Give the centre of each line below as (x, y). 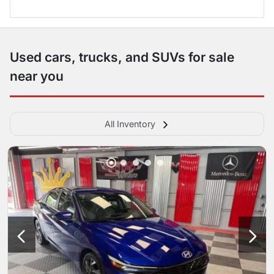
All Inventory (130, 124)
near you (37, 76)
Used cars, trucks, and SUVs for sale (122, 57)
